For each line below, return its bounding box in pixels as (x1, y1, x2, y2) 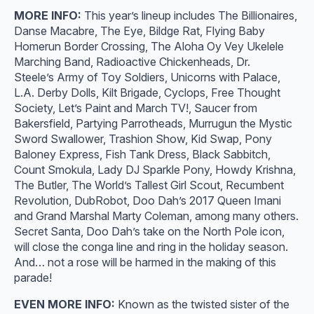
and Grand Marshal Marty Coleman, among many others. (14, 209, 299, 223)
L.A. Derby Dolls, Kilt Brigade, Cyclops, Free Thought (14, 86, 280, 100)
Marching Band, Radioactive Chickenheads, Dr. (14, 55, 250, 69)
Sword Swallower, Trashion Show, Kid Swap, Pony (14, 132, 272, 146)
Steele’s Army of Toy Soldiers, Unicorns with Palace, (14, 70, 280, 84)
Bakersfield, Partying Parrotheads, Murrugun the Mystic (14, 116, 292, 130)
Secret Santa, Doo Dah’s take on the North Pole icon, (14, 224, 285, 238)
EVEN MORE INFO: (14, 297, 118, 311)
